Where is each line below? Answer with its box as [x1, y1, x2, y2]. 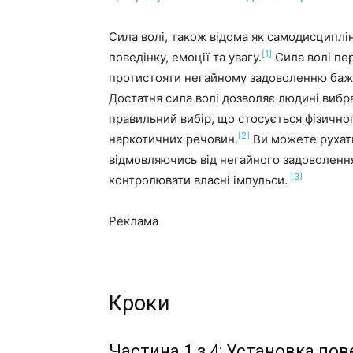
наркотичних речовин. [109, 132, 238, 147]
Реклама [109, 214, 158, 229]
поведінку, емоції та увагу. [109, 50, 262, 65]
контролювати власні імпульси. [109, 173, 291, 188]
